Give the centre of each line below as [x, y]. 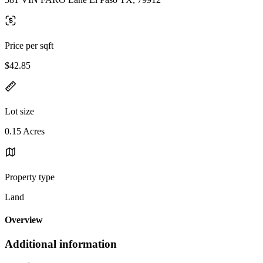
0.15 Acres [25, 131]
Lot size [19, 111]
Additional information [61, 244]
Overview [24, 220]
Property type [30, 177]
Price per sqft [29, 45]
